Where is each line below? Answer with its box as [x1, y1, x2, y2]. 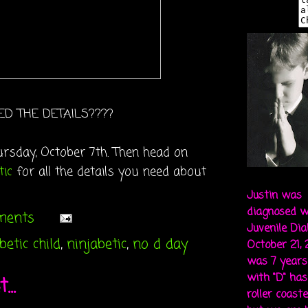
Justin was [247, 188, 302, 204]
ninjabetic [67, 233, 126, 255]
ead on [150, 143, 188, 162]
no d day [133, 233, 188, 255]
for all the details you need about [12, 162, 206, 181]
